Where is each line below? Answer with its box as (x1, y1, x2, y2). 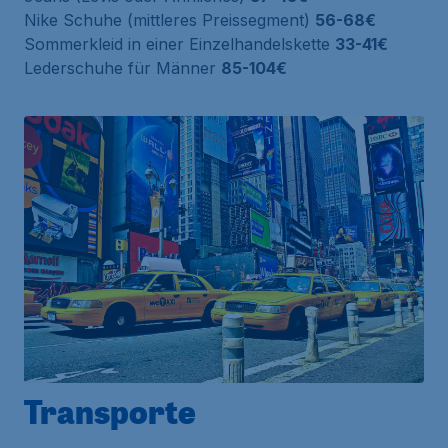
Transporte (24, 388, 196, 433)
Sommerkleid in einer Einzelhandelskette (24, 34, 335, 55)
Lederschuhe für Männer (24, 58, 221, 79)
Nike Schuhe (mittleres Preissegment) (24, 10, 315, 31)
